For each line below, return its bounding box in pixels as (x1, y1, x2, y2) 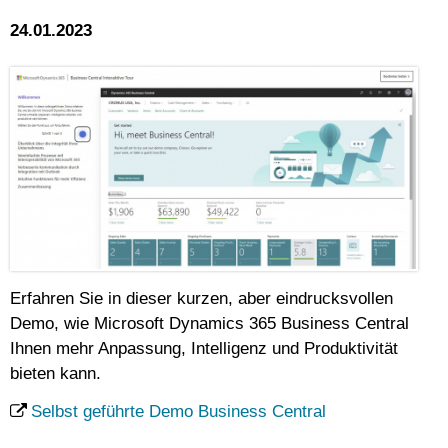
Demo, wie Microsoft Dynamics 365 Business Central (10, 314, 409, 334)
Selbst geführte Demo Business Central (31, 401, 326, 421)
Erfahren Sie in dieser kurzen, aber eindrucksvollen (10, 289, 393, 309)
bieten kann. (10, 364, 101, 384)
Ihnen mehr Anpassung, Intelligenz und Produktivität (10, 339, 398, 359)
